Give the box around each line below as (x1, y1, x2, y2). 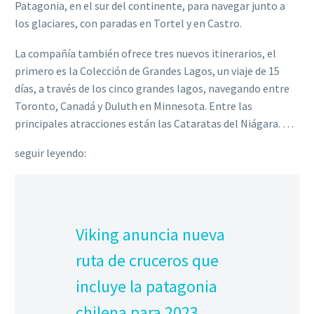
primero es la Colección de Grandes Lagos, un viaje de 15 (15, 63, 280, 78)
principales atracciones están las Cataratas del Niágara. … (15, 116, 294, 130)
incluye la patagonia (76, 275, 217, 297)
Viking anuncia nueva (76, 223, 225, 245)
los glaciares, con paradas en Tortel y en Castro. (15, 16, 242, 31)
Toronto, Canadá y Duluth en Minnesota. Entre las (15, 98, 252, 113)
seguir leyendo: (15, 146, 86, 161)
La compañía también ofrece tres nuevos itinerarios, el (15, 46, 276, 60)
